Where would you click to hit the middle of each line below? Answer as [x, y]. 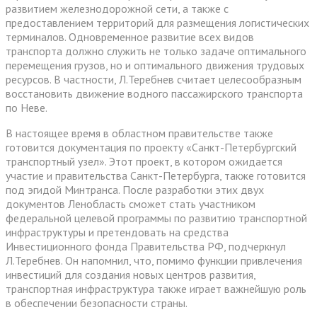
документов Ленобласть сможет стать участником [131, 203]
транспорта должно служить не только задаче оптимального [156, 51]
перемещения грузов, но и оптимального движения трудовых [155, 65]
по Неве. [27, 107]
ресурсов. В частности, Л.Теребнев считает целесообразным [154, 79]
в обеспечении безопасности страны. [97, 302]
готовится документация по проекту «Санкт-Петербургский [151, 147]
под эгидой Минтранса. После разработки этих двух [135, 189]
